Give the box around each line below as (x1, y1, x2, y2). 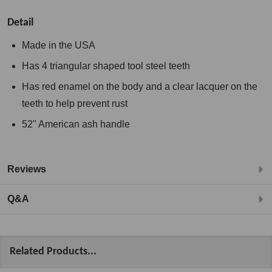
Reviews (7, 164, 46, 175)
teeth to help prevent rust (22, 98, 127, 109)
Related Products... (10, 245, 97, 257)
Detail (7, 17, 33, 29)
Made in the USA (22, 40, 95, 51)
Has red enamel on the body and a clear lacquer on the (22, 81, 257, 92)
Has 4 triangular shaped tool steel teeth (22, 61, 190, 72)
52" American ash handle (22, 119, 130, 130)
